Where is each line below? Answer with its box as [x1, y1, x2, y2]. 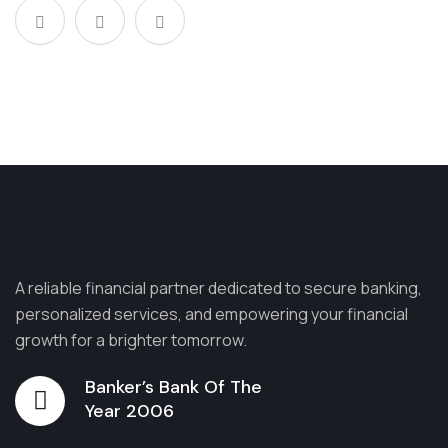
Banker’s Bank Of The [85, 374, 262, 399]
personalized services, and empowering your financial [15, 302, 408, 325]
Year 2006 [85, 398, 174, 423]
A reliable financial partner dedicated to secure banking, [15, 276, 422, 299]
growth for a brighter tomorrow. [15, 328, 247, 351]
